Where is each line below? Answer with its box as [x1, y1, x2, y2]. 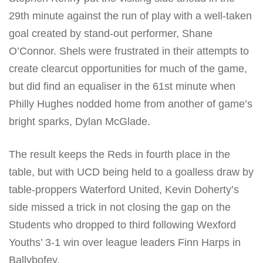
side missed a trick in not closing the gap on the [9, 201, 231, 213]
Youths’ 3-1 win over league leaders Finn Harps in [9, 236, 241, 248]
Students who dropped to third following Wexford [9, 218, 236, 231]
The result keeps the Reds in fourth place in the [9, 148, 230, 160]
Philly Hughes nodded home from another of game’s [9, 98, 252, 110]
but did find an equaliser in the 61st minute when [9, 80, 235, 93]
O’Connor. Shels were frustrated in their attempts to [9, 45, 249, 58]
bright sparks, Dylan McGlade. [9, 116, 150, 128]
